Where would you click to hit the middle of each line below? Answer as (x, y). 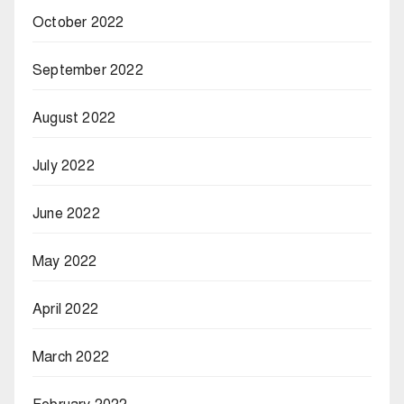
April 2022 (65, 309)
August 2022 (74, 118)
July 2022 (64, 165)
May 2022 (65, 261)
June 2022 (66, 213)
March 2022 (71, 357)
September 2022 (88, 70)
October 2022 (78, 22)
